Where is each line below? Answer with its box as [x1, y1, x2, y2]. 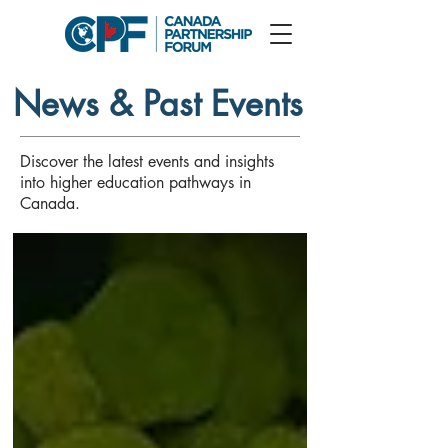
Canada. [20, 193, 80, 214]
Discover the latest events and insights [20, 151, 274, 172]
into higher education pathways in [20, 172, 251, 193]
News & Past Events [13, 81, 303, 126]
